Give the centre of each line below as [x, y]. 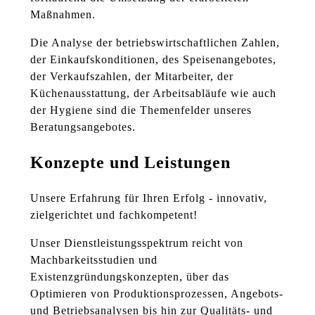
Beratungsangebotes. [83, 127]
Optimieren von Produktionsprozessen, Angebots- [157, 293]
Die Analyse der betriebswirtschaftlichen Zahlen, [155, 42]
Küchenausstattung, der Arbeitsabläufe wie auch [153, 93]
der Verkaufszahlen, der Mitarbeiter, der [132, 76]
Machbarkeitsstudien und [94, 259]
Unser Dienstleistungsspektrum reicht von [137, 243]
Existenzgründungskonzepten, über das [130, 276]
